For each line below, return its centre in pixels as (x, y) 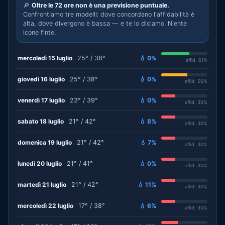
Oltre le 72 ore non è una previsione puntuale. (100, 5)
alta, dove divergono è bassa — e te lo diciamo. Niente (105, 23)
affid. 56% (196, 81)
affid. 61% (197, 60)
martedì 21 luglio (42, 184)
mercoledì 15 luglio (45, 58)
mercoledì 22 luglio (45, 205)
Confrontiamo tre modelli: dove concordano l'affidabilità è (109, 14)
